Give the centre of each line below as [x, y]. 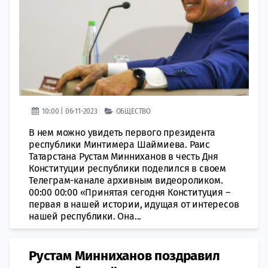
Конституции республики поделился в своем [127, 168]
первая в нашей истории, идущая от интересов [134, 204]
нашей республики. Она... [85, 216]
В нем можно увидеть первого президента [122, 133]
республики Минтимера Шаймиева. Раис [119, 144]
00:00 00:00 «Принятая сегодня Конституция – [130, 192]
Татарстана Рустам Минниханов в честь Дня [124, 156]
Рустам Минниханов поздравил [124, 256]
